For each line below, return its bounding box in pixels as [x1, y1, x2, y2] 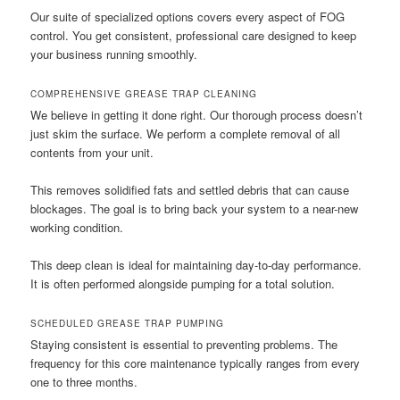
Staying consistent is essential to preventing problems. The [30, 336, 338, 354]
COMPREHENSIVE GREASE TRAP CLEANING [30, 87, 258, 100]
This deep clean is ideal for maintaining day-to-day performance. [30, 256, 362, 274]
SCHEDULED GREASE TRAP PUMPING [30, 317, 225, 330]
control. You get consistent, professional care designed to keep [30, 26, 357, 44]
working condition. [30, 218, 124, 236]
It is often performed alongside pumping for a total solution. [30, 275, 336, 293]
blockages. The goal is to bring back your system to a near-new [30, 199, 359, 217]
